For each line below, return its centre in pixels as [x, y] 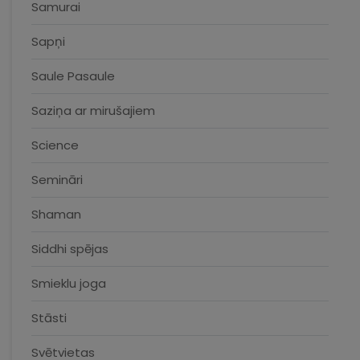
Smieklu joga [69, 283]
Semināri [57, 180]
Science [55, 145]
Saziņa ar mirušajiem [93, 110]
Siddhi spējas [70, 249]
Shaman [56, 214]
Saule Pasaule [73, 76]
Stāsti [49, 318]
